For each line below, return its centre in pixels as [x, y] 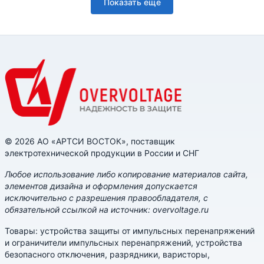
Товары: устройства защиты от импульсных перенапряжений [130, 231]
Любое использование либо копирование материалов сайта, [126, 174]
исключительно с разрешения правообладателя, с [106, 198]
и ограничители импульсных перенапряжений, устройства [123, 242]
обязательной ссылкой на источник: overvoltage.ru [107, 209]
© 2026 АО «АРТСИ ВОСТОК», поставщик [90, 141]
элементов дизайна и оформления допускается [101, 186]
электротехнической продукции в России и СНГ [102, 153]
